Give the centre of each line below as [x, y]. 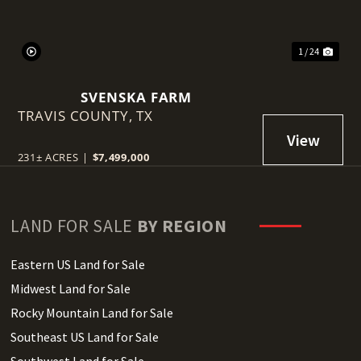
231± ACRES [48, 157]
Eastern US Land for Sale [78, 264]
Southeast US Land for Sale [85, 336]
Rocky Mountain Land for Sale [92, 312]
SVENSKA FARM [136, 97]
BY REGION [182, 225]
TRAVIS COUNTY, [77, 115]
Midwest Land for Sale [71, 288]
